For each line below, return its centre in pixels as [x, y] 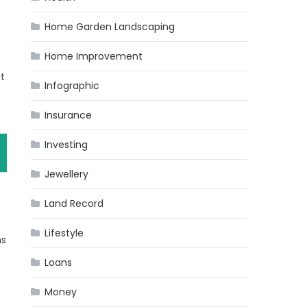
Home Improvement [94, 56]
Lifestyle [64, 233]
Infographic [72, 86]
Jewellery [67, 174]
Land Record [74, 204]
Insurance [69, 115]
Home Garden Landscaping [110, 27]
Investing [66, 145]
